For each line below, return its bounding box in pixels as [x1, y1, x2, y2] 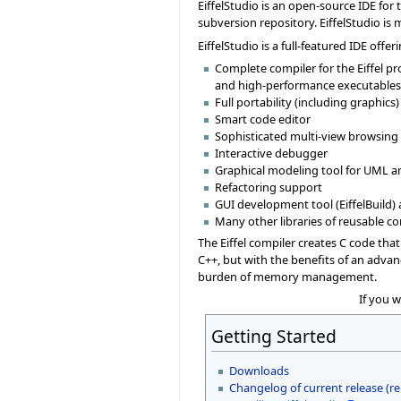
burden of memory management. [198, 269, 377, 285]
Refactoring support [215, 178, 323, 195]
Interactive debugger [215, 144, 328, 161]
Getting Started [211, 323, 337, 348]
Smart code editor [215, 110, 311, 127]
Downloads [228, 362, 289, 379]
